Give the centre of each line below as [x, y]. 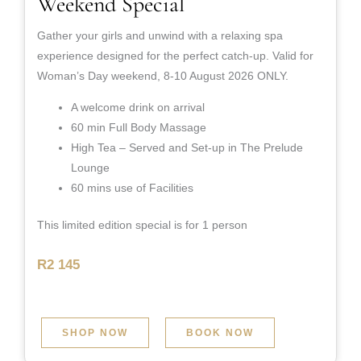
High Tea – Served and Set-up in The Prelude [187, 147]
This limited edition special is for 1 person [142, 224]
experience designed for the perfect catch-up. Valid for [175, 55]
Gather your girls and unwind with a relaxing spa [160, 35]
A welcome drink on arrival [138, 107]
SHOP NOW [95, 332]
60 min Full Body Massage [139, 127]
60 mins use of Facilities [132, 187]
